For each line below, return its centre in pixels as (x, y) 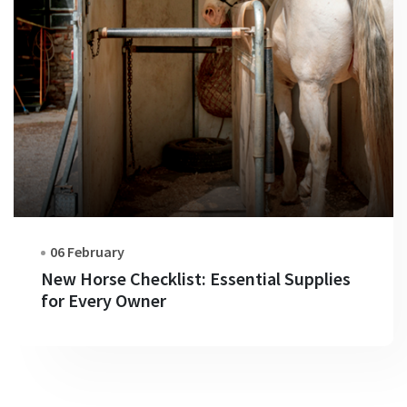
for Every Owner (104, 300)
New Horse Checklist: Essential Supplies (196, 278)
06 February (87, 251)
